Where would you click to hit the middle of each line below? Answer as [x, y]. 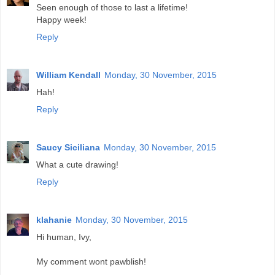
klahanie [54, 220]
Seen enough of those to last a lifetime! [112, 8]
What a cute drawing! [77, 165]
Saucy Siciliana [68, 148]
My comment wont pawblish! [91, 262]
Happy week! [61, 20]
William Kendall [68, 75]
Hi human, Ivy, [64, 237]
